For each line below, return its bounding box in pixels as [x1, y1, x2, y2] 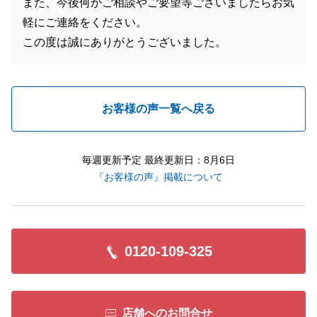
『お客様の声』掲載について [94, 171, 223, 183]
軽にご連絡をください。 [23, 16, 147, 28]
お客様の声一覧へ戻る [102, 103, 215, 115]
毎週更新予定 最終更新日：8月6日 [82, 154, 235, 166]
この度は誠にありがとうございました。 [23, 36, 226, 48]
